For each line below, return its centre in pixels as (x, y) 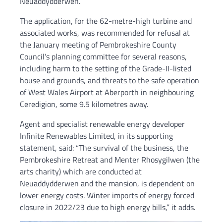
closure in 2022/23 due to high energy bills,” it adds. (108, 207)
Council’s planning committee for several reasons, (103, 57)
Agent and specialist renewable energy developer (102, 124)
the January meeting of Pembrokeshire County (98, 45)
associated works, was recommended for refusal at (105, 33)
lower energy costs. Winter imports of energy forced (107, 195)
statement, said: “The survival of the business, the (104, 148)
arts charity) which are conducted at (81, 172)
